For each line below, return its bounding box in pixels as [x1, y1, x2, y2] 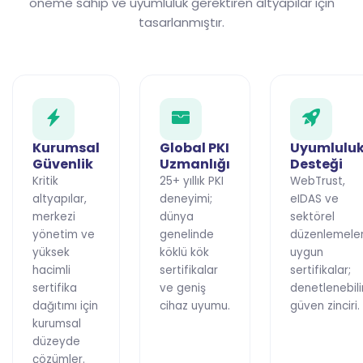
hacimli [32, 262, 70, 278]
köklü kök [160, 244, 209, 260]
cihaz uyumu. [160, 297, 230, 314]
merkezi [32, 208, 75, 224]
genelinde [160, 226, 214, 242]
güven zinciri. [290, 297, 360, 314]
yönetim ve [32, 226, 95, 242]
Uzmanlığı [160, 154, 230, 173]
